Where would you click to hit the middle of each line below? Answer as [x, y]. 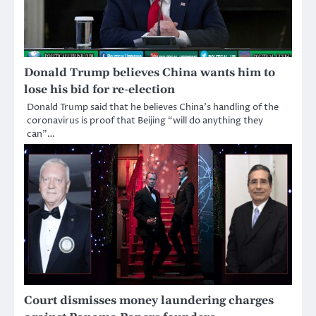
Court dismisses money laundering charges [149, 300]
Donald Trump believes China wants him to [150, 72]
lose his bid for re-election [99, 89]
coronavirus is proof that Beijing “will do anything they [145, 120]
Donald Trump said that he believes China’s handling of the [153, 107]
